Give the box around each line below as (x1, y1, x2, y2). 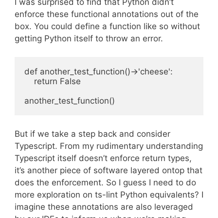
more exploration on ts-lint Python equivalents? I (15, 189, 203, 200)
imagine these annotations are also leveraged (15, 201, 193, 212)
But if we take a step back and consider (15, 128, 170, 139)
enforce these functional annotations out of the (15, 9, 199, 19)
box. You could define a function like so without (15, 21, 200, 31)
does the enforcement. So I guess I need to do (15, 177, 196, 187)
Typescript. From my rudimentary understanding (15, 141, 203, 151)
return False (24, 76, 81, 86)
